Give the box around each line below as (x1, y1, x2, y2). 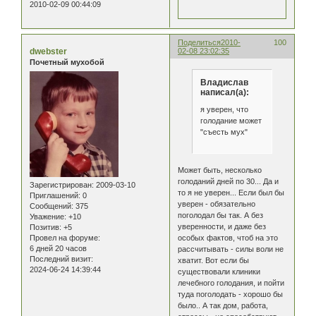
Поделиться (178, 38, 221, 47)
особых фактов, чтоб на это (178, 233, 279, 243)
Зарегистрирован (30, 180, 92, 189)
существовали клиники (178, 267, 261, 276)
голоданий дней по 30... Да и (178, 177, 279, 186)
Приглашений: (30, 190, 80, 200)
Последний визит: (30, 254, 93, 263)
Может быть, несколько (178, 166, 262, 175)
